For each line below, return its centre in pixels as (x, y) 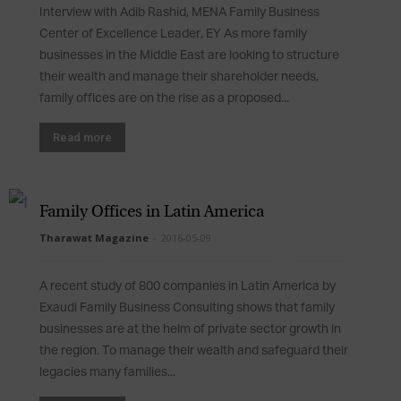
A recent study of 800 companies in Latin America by (188, 286)
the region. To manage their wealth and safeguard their (194, 351)
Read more (82, 137)
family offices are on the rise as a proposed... (164, 98)
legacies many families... (107, 372)
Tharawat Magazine (94, 238)
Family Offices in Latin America (152, 212)
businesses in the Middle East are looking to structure (189, 55)
